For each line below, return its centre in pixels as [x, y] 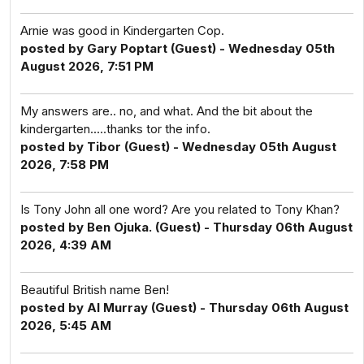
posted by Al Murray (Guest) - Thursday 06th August [184, 308]
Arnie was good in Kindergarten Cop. [122, 30]
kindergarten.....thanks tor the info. [115, 129]
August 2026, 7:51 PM [87, 66]
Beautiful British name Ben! [95, 290]
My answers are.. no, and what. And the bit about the [167, 111]
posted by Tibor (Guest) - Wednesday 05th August [178, 147]
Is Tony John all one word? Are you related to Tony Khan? [180, 209]
